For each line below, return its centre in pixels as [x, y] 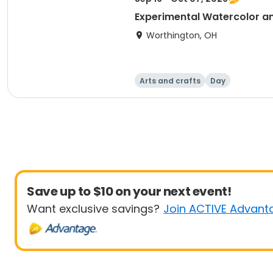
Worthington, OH [182, 35]
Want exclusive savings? [93, 209]
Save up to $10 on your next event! [129, 191]
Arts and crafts [170, 81]
